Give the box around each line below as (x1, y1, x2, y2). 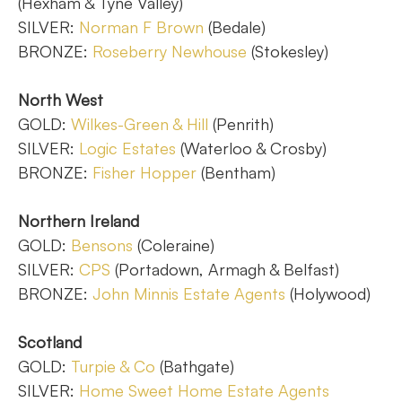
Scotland (18, 332, 82, 352)
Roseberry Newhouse (92, 41, 247, 61)
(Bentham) (197, 162, 275, 182)
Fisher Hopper (92, 162, 197, 182)
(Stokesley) (247, 41, 328, 61)
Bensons (71, 235, 133, 255)
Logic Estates (79, 138, 176, 158)
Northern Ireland (18, 211, 139, 231)
